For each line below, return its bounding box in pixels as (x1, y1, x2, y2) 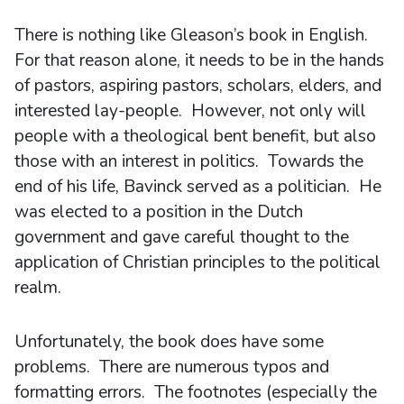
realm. (14, 275, 61, 299)
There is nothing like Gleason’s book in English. (14, 23, 372, 47)
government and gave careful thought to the (14, 225, 349, 249)
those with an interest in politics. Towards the (14, 149, 363, 173)
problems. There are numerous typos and (14, 354, 329, 379)
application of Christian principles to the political (14, 250, 381, 274)
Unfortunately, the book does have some (14, 329, 324, 353)
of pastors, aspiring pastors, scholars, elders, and (14, 73, 381, 97)
